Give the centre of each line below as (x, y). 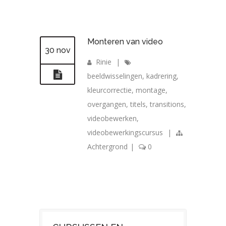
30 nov (58, 50)
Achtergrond (107, 147)
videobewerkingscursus (125, 133)
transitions (167, 104)
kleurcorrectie (109, 90)
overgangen (107, 104)
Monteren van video (125, 42)
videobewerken (112, 119)
